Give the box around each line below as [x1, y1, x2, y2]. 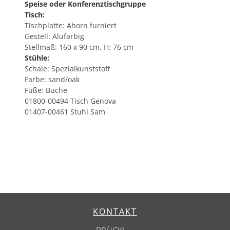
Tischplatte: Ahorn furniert [25, 21, 117, 30]
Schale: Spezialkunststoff [25, 64, 110, 73]
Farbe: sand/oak [25, 74, 80, 84]
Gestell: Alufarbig [25, 31, 84, 41]
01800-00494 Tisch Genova [25, 96, 116, 106]
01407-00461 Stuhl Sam [25, 107, 105, 117]
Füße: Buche [25, 85, 67, 95]
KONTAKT [93, 206, 137, 217]
